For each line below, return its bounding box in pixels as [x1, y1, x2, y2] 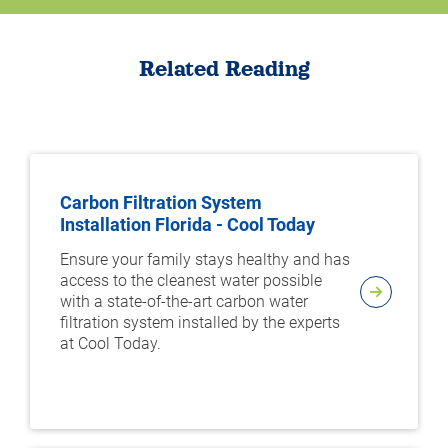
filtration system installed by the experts [60, 313, 340, 332]
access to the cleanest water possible [60, 271, 322, 290]
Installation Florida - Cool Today [60, 214, 315, 235]
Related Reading [138, 57, 310, 81]
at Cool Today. [60, 334, 161, 353]
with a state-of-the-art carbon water [60, 292, 308, 311]
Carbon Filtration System [60, 192, 262, 213]
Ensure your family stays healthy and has [60, 250, 350, 269]
